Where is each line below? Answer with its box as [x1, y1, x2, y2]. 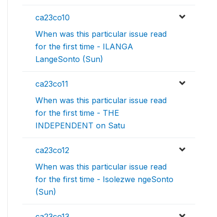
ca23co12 [35, 145, 69, 155]
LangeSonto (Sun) [35, 54, 103, 64]
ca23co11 [35, 79, 68, 89]
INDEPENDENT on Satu [35, 121, 125, 130]
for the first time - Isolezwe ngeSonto [35, 174, 173, 184]
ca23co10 [35, 13, 70, 22]
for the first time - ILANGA [35, 42, 133, 51]
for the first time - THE [35, 108, 119, 118]
